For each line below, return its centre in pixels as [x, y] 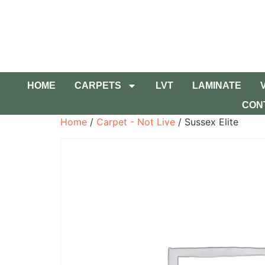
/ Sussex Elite [207, 122]
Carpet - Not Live [136, 122]
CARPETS [98, 86]
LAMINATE [216, 86]
